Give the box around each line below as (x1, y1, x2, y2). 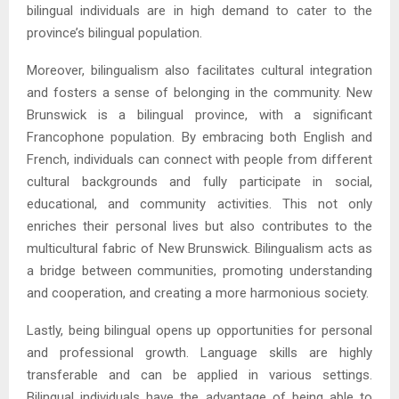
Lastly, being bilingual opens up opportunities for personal (27, 322, 372, 339)
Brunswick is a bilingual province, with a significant (27, 107, 372, 124)
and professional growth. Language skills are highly (27, 345, 372, 362)
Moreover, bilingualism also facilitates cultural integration (27, 62, 372, 79)
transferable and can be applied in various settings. (27, 367, 372, 384)
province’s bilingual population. (27, 25, 202, 42)
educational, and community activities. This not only (27, 196, 372, 213)
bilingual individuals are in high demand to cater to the (27, 3, 372, 20)
